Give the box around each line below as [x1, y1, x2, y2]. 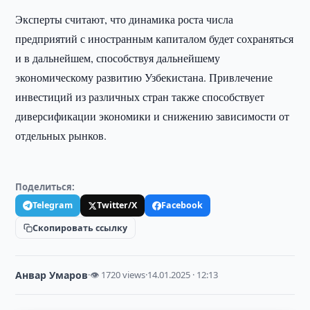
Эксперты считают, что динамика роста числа [15, 12, 234, 26]
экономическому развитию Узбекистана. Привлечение [15, 70, 273, 84]
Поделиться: [15, 181, 75, 193]
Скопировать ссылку [33, 221, 128, 234]
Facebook [161, 199, 203, 211]
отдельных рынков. [15, 128, 107, 143]
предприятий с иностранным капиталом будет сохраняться [15, 31, 294, 46]
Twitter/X [97, 199, 138, 211]
